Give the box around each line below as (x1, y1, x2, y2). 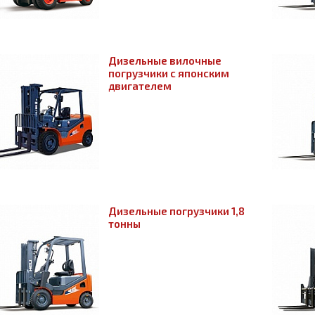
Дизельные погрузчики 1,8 (108, 205, 245, 217)
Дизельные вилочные (108, 54, 221, 67)
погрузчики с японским (108, 67, 229, 79)
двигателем (108, 79, 172, 92)
